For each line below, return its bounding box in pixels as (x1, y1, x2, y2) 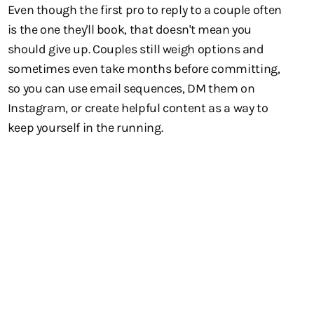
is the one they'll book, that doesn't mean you (7, 22, 252, 37)
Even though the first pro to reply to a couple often (7, 2, 282, 18)
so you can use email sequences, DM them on (7, 81, 255, 96)
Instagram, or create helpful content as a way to (7, 100, 268, 116)
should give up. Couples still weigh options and (7, 41, 264, 57)
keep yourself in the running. (7, 120, 163, 135)
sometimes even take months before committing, (7, 61, 280, 76)
